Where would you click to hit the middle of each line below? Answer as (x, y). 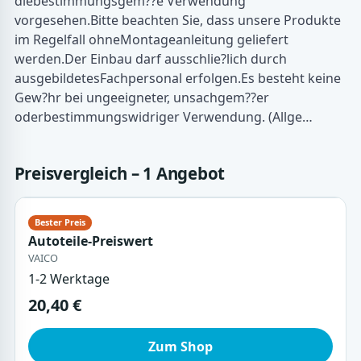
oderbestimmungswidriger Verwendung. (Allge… (163, 116)
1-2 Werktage (68, 279)
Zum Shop (180, 346)
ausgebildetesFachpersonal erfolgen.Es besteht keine (177, 78)
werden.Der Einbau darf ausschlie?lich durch (150, 58)
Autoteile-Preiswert (90, 241)
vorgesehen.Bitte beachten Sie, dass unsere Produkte (177, 20)
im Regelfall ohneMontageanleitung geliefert (151, 39)
